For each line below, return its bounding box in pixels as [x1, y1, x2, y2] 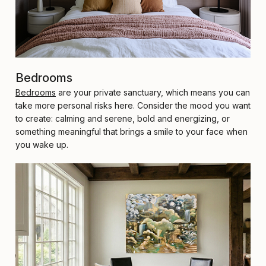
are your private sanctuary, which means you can [56, 87, 250, 98]
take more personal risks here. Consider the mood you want [15, 100, 251, 111]
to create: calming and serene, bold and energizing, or [15, 113, 230, 124]
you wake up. [15, 140, 68, 150]
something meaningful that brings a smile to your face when [15, 126, 248, 137]
